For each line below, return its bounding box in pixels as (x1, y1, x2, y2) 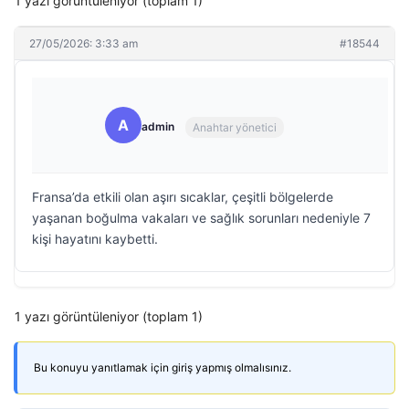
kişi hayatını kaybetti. (32, 231, 158, 246)
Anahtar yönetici (193, 120, 277, 134)
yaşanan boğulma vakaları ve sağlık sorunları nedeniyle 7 (32, 210, 371, 225)
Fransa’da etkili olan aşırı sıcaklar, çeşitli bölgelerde (32, 189, 333, 204)
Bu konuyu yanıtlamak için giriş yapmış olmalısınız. (34, 361, 291, 374)
